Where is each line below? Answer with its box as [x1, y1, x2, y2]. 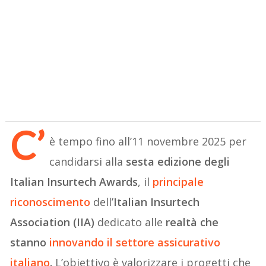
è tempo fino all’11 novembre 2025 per [49, 134, 247, 149]
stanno [10, 235, 50, 250]
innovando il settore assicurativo [49, 235, 221, 250]
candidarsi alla [49, 154, 126, 169]
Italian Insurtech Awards [10, 175, 138, 189]
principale [153, 175, 204, 189]
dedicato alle [94, 215, 166, 230]
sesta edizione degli [126, 154, 230, 169]
